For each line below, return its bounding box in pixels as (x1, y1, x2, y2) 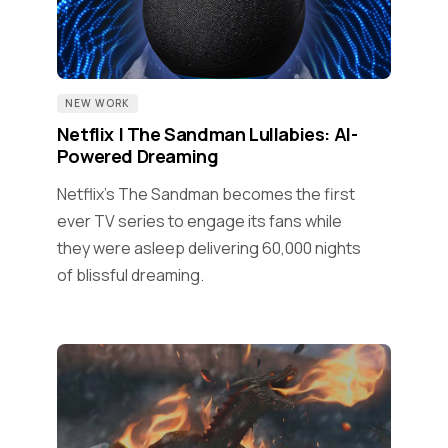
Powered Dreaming (56, 143, 219, 168)
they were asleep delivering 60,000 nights (56, 236, 361, 259)
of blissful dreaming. (56, 263, 204, 286)
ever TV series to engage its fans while (56, 209, 342, 232)
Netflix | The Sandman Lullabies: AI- (56, 121, 358, 146)
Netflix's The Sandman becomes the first (56, 182, 355, 205)
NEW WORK (64, 95, 130, 110)
